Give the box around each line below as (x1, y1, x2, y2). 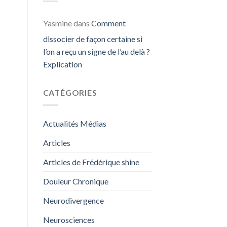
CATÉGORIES (43, 88, 97, 98)
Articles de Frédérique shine (43, 157, 139, 167)
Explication (43, 59, 82, 69)
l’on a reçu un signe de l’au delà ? (43, 47, 150, 57)
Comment (91, 18, 126, 28)
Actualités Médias (43, 118, 106, 128)
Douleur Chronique (43, 176, 108, 186)
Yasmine (43, 18, 72, 28)
